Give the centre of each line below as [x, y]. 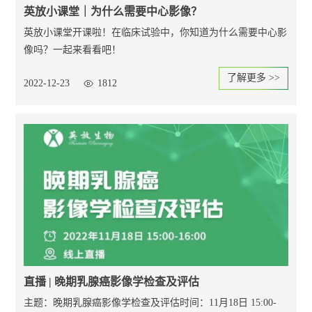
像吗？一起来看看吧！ [73, 50]
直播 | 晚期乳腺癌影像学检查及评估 [112, 282]
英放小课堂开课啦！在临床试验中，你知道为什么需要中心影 [156, 32]
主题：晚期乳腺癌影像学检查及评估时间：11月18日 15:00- [150, 303]
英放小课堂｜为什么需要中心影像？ [113, 11]
